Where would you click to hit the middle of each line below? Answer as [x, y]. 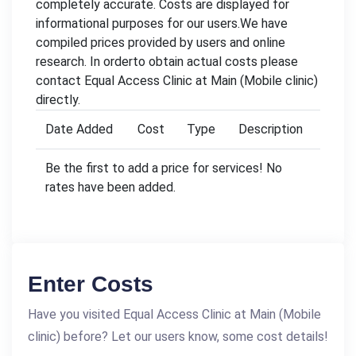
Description [271, 129]
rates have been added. [110, 187]
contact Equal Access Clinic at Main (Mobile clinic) [177, 81]
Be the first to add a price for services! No [164, 168]
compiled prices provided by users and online [161, 43]
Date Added [79, 129]
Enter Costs [91, 284]
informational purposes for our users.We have [162, 23]
